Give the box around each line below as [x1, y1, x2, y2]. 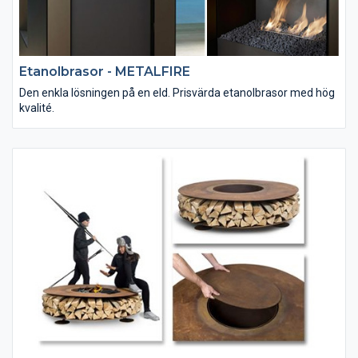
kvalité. [19, 101, 54, 114]
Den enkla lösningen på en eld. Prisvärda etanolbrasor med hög [19, 86, 335, 99]
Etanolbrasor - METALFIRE [19, 63, 190, 79]
